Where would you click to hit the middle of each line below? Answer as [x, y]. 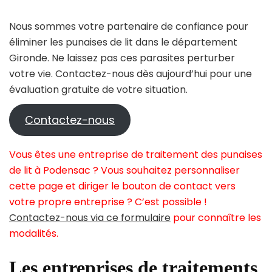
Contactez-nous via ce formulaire [90, 218]
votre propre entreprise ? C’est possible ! [108, 202]
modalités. [34, 234]
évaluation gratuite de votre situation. [98, 90]
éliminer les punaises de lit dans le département [123, 42]
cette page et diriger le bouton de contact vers [122, 186]
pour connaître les [216, 218]
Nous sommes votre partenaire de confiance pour [129, 27]
